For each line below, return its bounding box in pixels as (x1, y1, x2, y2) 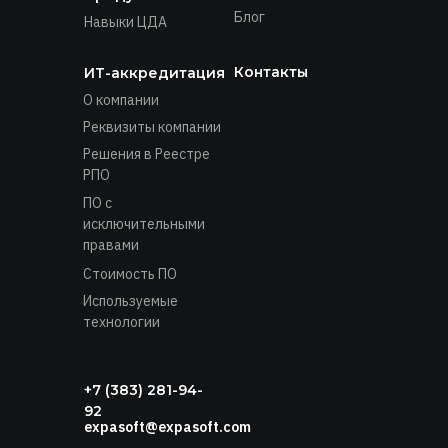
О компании (83, 90, 159, 109)
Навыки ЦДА (84, 12, 167, 31)
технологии (83, 312, 160, 331)
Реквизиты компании (83, 117, 221, 136)
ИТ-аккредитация (84, 63, 225, 82)
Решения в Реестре (83, 144, 210, 163)
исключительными (83, 214, 205, 233)
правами (83, 235, 139, 254)
